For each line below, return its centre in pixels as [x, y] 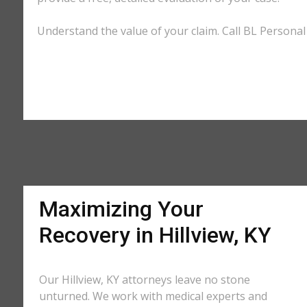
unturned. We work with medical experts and [153, 296]
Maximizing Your [121, 209]
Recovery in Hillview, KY [155, 235]
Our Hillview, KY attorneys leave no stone [144, 280]
